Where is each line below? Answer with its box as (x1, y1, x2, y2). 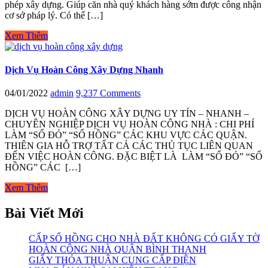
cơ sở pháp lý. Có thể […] (5, 10, 103, 20)
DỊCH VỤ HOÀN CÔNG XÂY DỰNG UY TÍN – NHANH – (5, 108, 249, 119)
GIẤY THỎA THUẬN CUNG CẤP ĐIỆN (29, 255, 196, 266)
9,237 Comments (76, 88, 141, 99)
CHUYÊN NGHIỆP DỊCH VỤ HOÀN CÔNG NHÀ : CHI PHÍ (5, 119, 254, 130)
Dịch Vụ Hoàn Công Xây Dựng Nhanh (5, 65, 163, 75)
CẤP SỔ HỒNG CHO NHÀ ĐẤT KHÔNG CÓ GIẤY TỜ (29, 233, 260, 244)
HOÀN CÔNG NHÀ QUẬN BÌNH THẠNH (29, 244, 206, 255)
